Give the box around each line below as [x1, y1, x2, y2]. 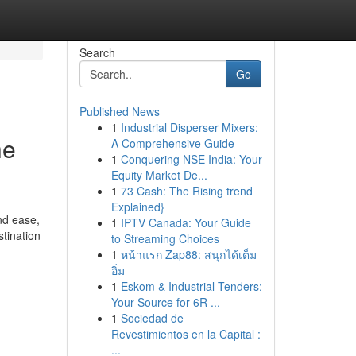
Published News [79, 103, 160, 119]
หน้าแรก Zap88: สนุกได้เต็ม [120, 246, 257, 262]
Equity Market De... [110, 167, 207, 183]
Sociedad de [120, 310, 184, 326]
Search [79, 44, 115, 60]
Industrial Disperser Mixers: [120, 119, 258, 135]
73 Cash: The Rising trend [120, 183, 253, 199]
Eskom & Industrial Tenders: [120, 278, 262, 294]
